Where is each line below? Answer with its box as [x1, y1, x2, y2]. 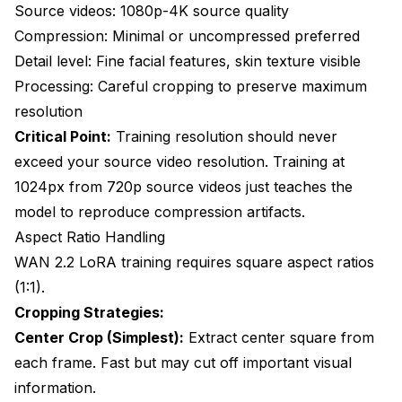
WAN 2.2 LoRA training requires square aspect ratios [14, 252, 374, 271]
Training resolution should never [111, 127, 337, 145]
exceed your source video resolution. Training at [14, 152, 345, 170]
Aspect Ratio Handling [14, 227, 165, 246]
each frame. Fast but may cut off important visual [14, 353, 352, 371]
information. [14, 378, 96, 397]
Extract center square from [184, 328, 374, 346]
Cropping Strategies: [14, 302, 164, 321]
